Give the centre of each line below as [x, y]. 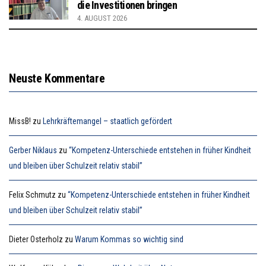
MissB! [20, 121]
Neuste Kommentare [57, 78]
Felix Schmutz [32, 194]
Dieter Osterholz [36, 239]
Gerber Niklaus [33, 150]
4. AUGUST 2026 [102, 18]
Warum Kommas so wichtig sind [129, 239]
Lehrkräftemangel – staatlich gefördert [107, 121]
